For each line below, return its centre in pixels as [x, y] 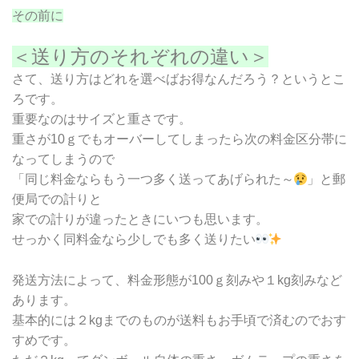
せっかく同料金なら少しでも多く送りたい [134, 240]
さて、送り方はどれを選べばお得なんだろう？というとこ [179, 79]
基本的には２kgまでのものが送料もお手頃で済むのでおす [179, 321]
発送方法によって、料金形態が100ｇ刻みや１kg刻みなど [177, 280]
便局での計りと [57, 200]
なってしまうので [63, 159]
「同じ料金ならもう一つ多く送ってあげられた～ [153, 179]
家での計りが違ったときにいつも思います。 [140, 220]
